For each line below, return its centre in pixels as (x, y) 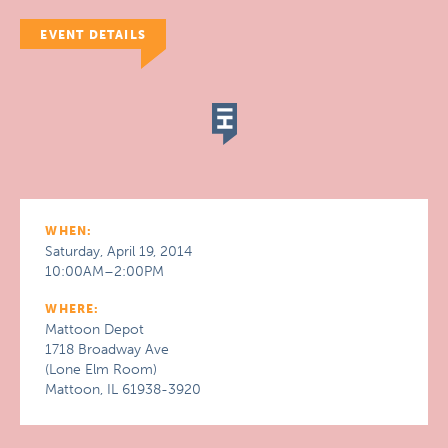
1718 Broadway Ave (107, 349)
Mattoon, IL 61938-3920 (123, 389)
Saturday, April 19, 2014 (119, 251)
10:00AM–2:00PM (105, 271)
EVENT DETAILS (93, 35)
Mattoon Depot (95, 329)
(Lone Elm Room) (101, 369)
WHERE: (72, 309)
